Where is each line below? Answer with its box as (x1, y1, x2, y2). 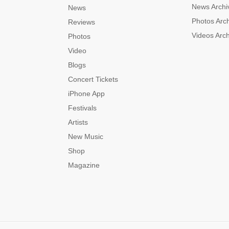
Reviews (68, 18, 95, 26)
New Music (68, 132, 103, 141)
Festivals (68, 104, 97, 112)
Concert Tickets (68, 75, 118, 83)
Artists (68, 118, 88, 126)
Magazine (68, 161, 100, 169)
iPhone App (68, 89, 105, 98)
